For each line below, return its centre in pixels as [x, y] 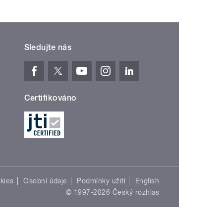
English [147, 181]
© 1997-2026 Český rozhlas [112, 193]
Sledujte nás [48, 47]
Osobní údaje [45, 181]
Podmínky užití [101, 181]
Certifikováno [50, 98]
